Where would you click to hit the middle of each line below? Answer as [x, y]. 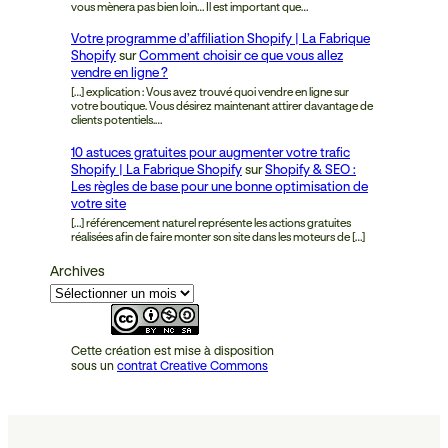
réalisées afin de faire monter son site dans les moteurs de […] [218, 236]
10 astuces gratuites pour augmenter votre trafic [210, 151]
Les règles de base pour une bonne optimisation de [219, 185]
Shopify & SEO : [310, 168]
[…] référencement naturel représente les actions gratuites [211, 222]
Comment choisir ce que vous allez [241, 55]
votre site [98, 202]
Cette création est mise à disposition [172, 350]
